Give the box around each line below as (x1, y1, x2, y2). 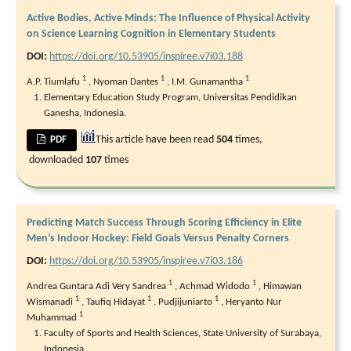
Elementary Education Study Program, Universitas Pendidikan (44, 92, 297, 103)
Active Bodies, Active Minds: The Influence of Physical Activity (27, 12, 310, 24)
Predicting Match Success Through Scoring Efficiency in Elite (27, 216, 302, 229)
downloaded (27, 154, 85, 166)
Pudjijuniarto (158, 296, 215, 307)
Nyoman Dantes (93, 76, 161, 87)
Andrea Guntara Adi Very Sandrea (27, 280, 168, 291)
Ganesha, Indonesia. (44, 107, 126, 118)
